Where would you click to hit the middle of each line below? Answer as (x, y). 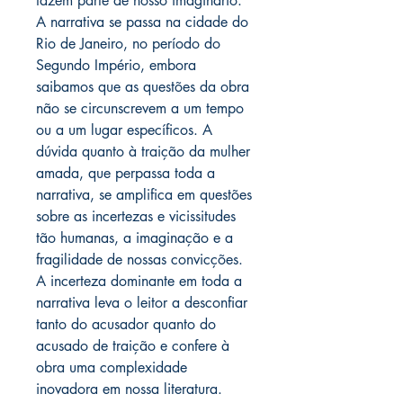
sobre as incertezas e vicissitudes (136, 216)
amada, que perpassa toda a (125, 173)
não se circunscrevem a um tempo (140, 108)
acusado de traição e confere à (133, 346)
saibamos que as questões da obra (143, 87)
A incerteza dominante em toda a (139, 281)
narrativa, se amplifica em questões (144, 195)
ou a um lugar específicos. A (124, 130)
